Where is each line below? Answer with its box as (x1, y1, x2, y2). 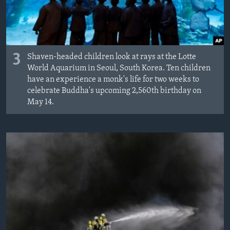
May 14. (27, 98, 54, 106)
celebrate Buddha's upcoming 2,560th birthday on (27, 86, 201, 95)
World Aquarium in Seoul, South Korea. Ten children (27, 64, 210, 72)
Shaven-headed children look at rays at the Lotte (27, 52, 196, 61)
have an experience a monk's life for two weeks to (27, 75, 199, 84)
